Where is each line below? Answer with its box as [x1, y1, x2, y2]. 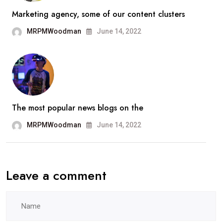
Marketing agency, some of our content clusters [12, 8, 185, 20]
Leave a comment [6, 166, 107, 185]
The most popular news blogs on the [12, 102, 143, 114]
